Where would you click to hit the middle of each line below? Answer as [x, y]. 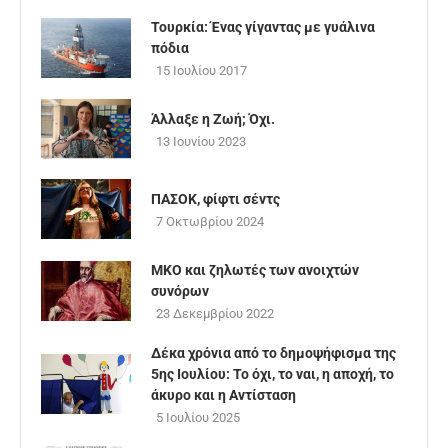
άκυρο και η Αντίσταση [223, 395]
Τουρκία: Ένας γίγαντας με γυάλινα [263, 27]
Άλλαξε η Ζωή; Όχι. [213, 119]
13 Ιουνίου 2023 [201, 142]
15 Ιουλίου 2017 [201, 71]
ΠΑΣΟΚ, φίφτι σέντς [215, 199]
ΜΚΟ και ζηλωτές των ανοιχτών [255, 270]
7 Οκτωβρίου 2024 [210, 222]
